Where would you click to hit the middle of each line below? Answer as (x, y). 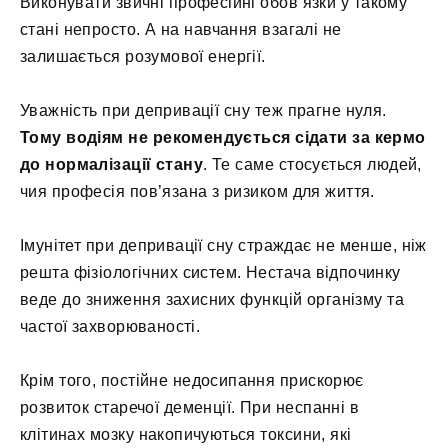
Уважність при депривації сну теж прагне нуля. (203, 111)
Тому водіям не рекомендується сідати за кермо (223, 138)
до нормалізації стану (112, 165)
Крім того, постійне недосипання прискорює (192, 381)
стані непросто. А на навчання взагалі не (181, 29)
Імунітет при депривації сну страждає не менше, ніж (223, 246)
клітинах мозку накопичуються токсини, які (186, 435)
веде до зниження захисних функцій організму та (212, 300)
